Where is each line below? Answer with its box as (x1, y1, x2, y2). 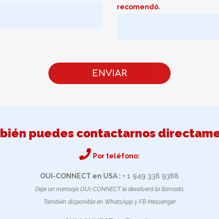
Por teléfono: (93, 152, 140, 160)
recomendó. (117, 3, 160, 11)
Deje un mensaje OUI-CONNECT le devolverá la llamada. (35, 186, 184, 193)
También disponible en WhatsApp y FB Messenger (43, 198, 176, 205)
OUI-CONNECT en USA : (40, 172, 122, 180)
